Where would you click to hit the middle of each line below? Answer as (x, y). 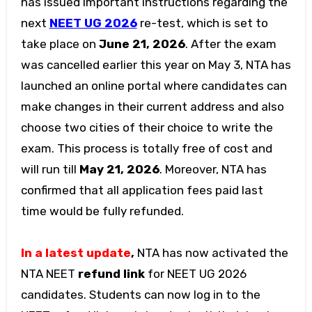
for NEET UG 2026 (195, 274)
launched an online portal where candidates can (154, 86)
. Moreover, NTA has (213, 170)
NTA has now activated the (212, 253)
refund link (111, 274)
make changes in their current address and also (152, 107)
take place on (60, 44)
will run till (50, 170)
